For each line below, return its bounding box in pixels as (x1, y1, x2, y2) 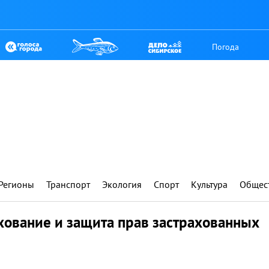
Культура (191, 178, 228, 190)
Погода (212, 41, 240, 52)
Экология (102, 178, 142, 190)
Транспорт (46, 178, 90, 190)
